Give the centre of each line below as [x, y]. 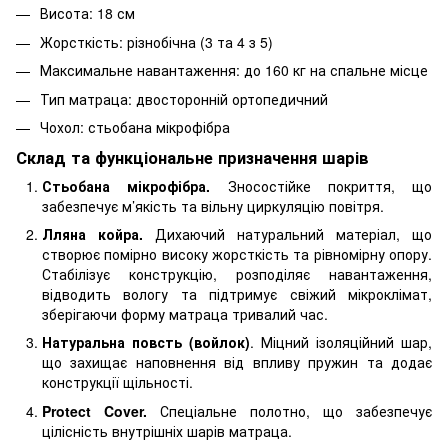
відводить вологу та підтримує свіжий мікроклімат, [237, 294]
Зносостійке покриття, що [329, 185]
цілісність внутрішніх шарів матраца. [167, 430]
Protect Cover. [101, 410]
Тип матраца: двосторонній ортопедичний [184, 98]
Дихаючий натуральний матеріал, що [287, 234]
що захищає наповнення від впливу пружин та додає [237, 362]
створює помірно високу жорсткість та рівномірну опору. [237, 254]
